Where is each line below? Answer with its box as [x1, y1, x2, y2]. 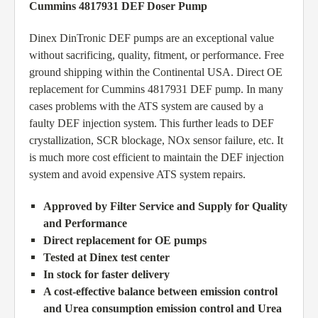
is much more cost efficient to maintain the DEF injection [29, 151, 284, 164]
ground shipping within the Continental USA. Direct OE [29, 66, 283, 79]
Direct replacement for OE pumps [43, 234, 207, 247]
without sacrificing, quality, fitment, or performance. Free [29, 49, 284, 62]
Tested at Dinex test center [43, 251, 170, 264]
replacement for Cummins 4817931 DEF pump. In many [29, 83, 283, 96]
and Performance [43, 217, 127, 230]
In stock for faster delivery [43, 268, 170, 281]
